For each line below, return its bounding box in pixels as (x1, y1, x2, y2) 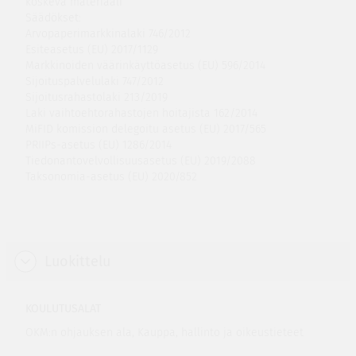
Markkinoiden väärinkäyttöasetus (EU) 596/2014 (25, 59, 265, 72)
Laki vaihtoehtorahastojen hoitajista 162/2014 (25, 106, 257, 120)
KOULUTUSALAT (25, 302, 101, 315)
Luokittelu (44, 253, 110, 270)
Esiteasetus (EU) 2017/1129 (25, 43, 158, 56)
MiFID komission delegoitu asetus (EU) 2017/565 (25, 122, 266, 136)
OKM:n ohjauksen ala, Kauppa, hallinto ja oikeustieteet (25, 326, 304, 339)
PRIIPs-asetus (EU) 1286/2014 (25, 138, 172, 152)
